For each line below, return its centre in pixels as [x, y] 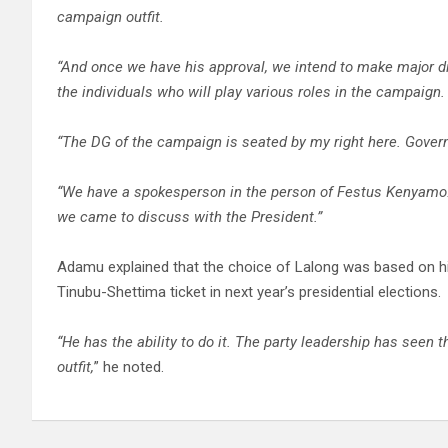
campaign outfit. [110, 16]
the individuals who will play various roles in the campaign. [251, 91]
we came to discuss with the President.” [189, 216]
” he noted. [129, 366]
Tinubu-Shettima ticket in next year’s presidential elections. [249, 291]
